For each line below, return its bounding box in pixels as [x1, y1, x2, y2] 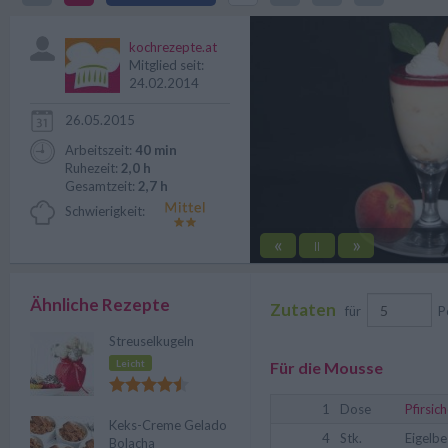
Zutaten [270, 298, 336, 320]
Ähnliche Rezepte [30, 294, 170, 315]
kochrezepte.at [129, 39, 217, 55]
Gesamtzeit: [65, 178, 138, 194]
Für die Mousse [270, 358, 383, 377]
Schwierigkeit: [65, 203, 145, 219]
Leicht [116, 357, 145, 369]
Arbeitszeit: [65, 142, 135, 158]
